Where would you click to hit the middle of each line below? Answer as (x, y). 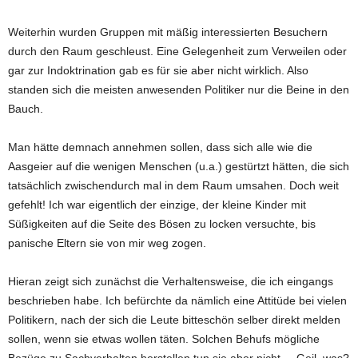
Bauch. (26, 108)
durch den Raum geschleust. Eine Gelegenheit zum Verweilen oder (177, 51)
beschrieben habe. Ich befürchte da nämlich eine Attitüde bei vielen (177, 300)
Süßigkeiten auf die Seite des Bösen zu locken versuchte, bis (162, 223)
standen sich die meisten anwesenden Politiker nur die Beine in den (179, 89)
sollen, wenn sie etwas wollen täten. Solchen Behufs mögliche (164, 338)
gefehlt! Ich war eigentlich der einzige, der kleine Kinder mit (157, 204)
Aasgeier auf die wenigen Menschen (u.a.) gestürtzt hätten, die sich (179, 166)
